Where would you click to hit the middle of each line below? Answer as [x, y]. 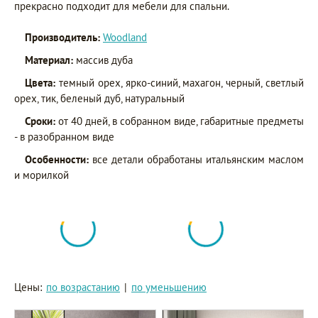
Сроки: [40, 121]
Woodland [125, 37]
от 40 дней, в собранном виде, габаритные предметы [180, 121]
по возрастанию [83, 287]
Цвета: [40, 83]
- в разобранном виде [64, 137]
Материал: [49, 60]
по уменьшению [169, 287]
